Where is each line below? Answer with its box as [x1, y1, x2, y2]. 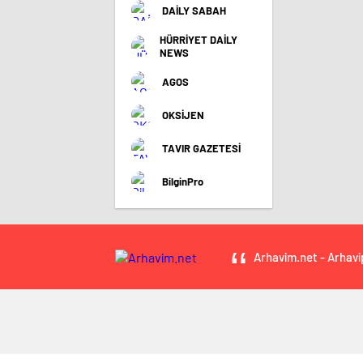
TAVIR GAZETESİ [162, 142, 241, 155]
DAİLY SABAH [162, 4, 226, 17]
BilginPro [162, 175, 203, 188]
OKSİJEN [162, 109, 204, 122]
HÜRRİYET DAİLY [159, 33, 237, 46]
